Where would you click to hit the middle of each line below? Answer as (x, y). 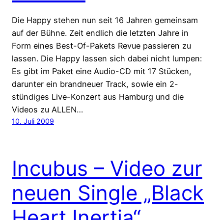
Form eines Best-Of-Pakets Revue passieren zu (101, 46)
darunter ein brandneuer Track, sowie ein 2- (95, 84)
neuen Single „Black (108, 193)
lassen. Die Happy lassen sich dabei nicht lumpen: (107, 59)
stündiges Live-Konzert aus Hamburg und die (98, 97)
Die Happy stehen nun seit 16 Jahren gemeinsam (105, 20)
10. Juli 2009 (33, 121)
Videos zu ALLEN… (47, 110)
